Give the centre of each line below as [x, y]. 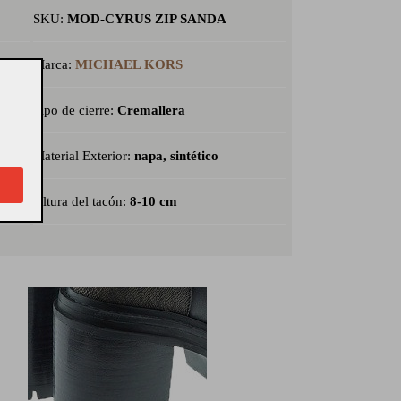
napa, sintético [176, 156]
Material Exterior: [83, 156]
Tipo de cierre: [75, 110]
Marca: [54, 64]
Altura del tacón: [81, 201]
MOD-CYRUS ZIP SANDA [146, 19]
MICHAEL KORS [128, 64]
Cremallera [151, 110]
